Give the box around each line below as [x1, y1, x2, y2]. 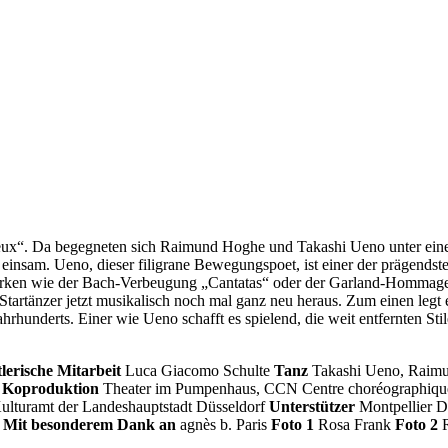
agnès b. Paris [176, 415, 271, 433]
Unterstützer [269, 397, 355, 415]
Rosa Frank [318, 415, 395, 433]
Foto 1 [271, 415, 318, 433]
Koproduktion [2, 379, 99, 397]
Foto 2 [395, 415, 442, 433]
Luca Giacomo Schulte [121, 361, 274, 379]
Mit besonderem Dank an [3, 415, 176, 433]
